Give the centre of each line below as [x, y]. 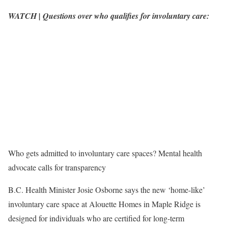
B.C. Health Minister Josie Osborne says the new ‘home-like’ [107, 190]
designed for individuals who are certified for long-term [96, 218]
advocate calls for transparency [57, 167]
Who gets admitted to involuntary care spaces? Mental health [105, 153]
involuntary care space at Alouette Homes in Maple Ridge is [104, 204]
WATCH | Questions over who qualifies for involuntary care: [109, 16]
